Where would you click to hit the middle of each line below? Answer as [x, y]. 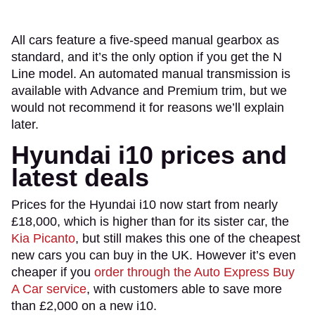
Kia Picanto [43, 238]
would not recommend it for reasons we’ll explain [148, 107]
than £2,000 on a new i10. [84, 306]
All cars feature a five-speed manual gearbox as [145, 40]
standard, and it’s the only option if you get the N [147, 57]
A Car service [49, 289]
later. [25, 124]
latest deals [80, 177]
